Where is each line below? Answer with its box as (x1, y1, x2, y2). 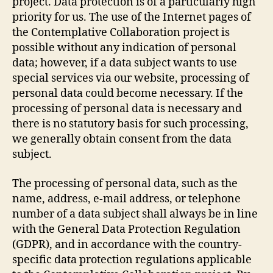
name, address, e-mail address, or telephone (12, 191, 241, 206)
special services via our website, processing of (12, 71, 249, 85)
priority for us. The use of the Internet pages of (12, 10, 251, 24)
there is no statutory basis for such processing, (12, 117, 249, 131)
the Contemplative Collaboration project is (12, 26, 230, 40)
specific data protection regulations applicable (12, 252, 252, 267)
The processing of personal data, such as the (12, 176, 238, 191)
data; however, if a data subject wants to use (12, 56, 237, 70)
